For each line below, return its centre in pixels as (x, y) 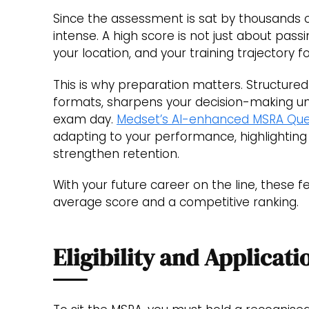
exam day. (85, 119)
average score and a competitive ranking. (176, 202)
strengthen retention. (116, 153)
